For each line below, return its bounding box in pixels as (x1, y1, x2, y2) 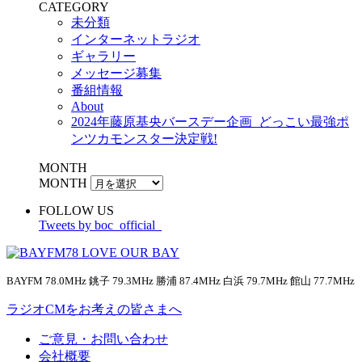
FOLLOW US (39, 204, 114, 218)
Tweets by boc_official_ (39, 218, 162, 233)
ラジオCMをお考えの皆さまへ (6, 302, 182, 317)
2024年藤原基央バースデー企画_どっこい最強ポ (71, 115, 349, 129)
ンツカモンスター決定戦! (71, 132, 217, 146)
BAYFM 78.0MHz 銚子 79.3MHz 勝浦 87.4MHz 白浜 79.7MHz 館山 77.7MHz (6, 275, 355, 288)
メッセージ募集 (71, 66, 162, 81)
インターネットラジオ (71, 32, 200, 47)
